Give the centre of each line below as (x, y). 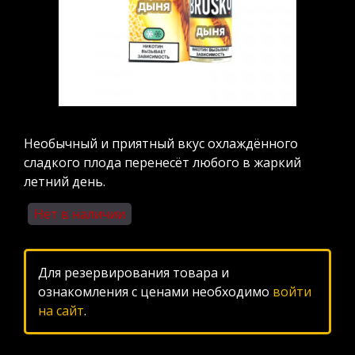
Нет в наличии (80, 214)
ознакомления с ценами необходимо (155, 292)
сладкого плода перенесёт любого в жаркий (162, 162)
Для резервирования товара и (134, 273)
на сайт (61, 311)
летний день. (65, 181)
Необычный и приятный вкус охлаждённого (161, 143)
